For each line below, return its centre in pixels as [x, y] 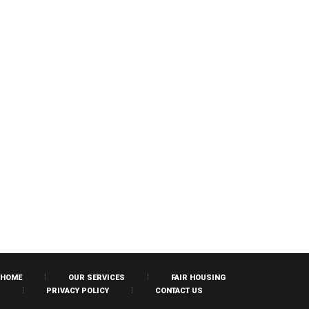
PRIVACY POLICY [78, 291]
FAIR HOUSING [198, 278]
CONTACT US [179, 291]
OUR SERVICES [97, 278]
